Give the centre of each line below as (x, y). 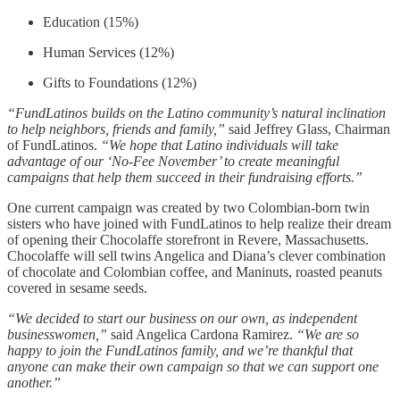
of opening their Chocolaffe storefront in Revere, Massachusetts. (188, 239)
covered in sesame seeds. (77, 287)
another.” (34, 382)
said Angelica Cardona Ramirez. (202, 334)
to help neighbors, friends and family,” (116, 129)
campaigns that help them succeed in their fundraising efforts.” (185, 177)
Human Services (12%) (108, 52)
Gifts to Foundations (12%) (120, 82)
